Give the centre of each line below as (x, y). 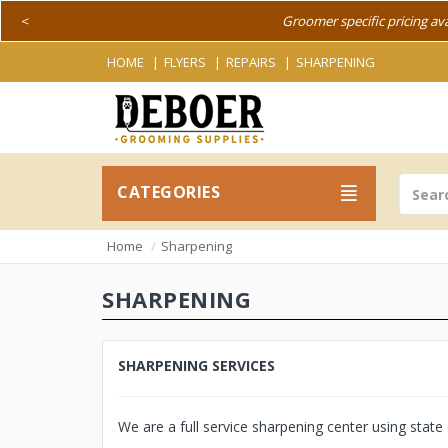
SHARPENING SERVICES (196, 365)
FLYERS (185, 62)
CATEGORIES (168, 192)
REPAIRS (251, 62)
